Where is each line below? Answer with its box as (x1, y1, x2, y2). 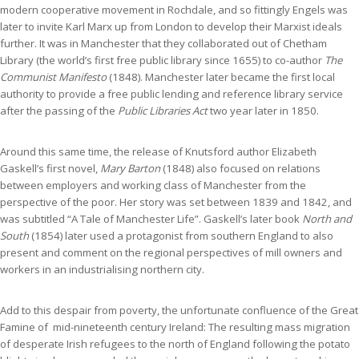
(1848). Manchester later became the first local (107, 69, 335, 84)
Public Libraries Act (118, 103, 210, 118)
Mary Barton (100, 160, 160, 175)
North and (302, 211, 352, 226)
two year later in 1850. (210, 103, 319, 118)
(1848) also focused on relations (160, 160, 321, 175)
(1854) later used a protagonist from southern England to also (29, 228, 333, 243)
